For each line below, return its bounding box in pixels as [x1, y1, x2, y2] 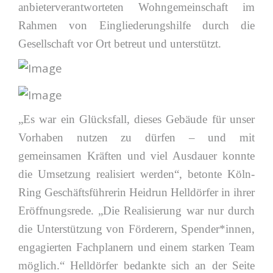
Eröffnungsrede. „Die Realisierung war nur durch [18, 204, 255, 217]
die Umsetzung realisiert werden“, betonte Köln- [18, 168, 255, 180]
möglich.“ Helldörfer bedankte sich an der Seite [18, 259, 255, 272]
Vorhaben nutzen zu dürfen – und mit [18, 131, 255, 144]
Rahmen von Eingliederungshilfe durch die [18, 19, 255, 32]
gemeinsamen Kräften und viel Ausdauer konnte [18, 149, 255, 162]
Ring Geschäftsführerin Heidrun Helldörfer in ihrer [18, 186, 255, 199]
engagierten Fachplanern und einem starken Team [18, 241, 255, 253]
